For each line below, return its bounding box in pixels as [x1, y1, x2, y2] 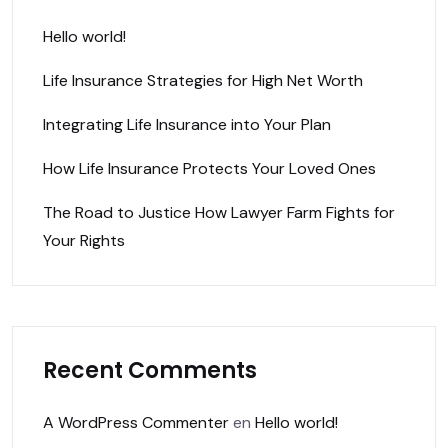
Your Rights [43, 230, 125, 252]
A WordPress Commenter [43, 412, 229, 434]
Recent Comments [43, 355, 257, 387]
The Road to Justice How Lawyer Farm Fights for [43, 202, 395, 224]
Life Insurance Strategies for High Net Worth [43, 70, 363, 92]
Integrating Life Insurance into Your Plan [43, 114, 331, 136]
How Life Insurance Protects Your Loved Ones [43, 158, 376, 180]
